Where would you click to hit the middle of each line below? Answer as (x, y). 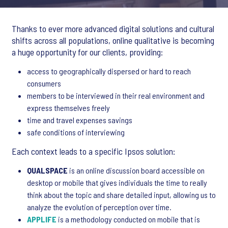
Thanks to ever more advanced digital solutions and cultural (113, 28)
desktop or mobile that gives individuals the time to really (117, 182)
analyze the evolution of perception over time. (99, 207)
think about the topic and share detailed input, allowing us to (121, 195)
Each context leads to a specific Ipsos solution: (93, 151)
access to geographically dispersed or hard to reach (109, 71)
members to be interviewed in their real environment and (116, 95)
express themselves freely (68, 108)
